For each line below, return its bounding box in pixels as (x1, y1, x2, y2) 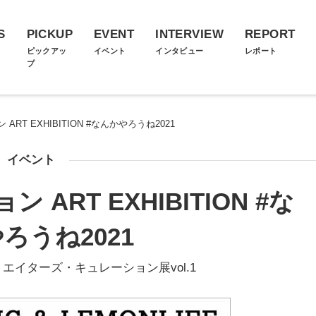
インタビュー (155, 47, 204, 55)
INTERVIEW (155, 28, 224, 41)
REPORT (244, 28, 296, 41)
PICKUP (26, 28, 73, 41)
